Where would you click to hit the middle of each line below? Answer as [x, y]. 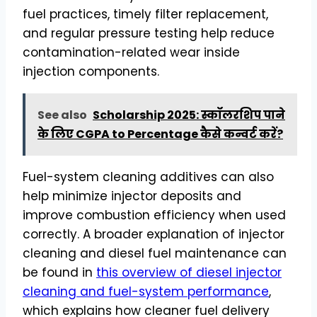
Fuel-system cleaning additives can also [148, 177]
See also [62, 115]
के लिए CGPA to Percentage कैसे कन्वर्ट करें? [160, 134]
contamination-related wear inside [131, 52]
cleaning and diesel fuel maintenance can [155, 253]
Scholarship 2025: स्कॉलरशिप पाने [189, 115]
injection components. [91, 71]
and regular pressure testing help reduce [149, 33]
